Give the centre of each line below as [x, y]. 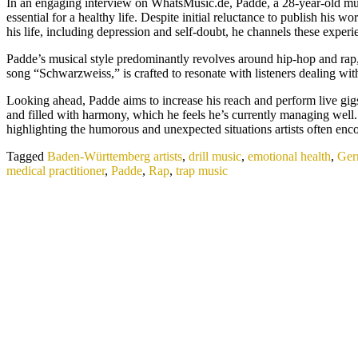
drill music [215, 156]
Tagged [27, 156]
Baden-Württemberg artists [115, 156]
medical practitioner [56, 170]
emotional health [289, 156]
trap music [202, 170]
